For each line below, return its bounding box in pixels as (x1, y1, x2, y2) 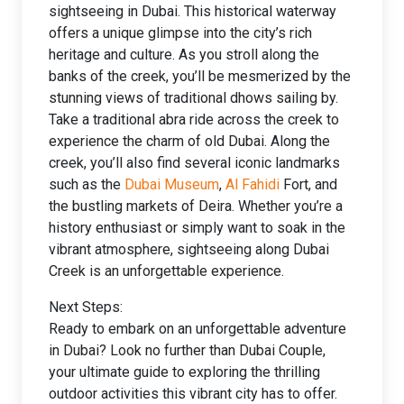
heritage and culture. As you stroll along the (49, 46, 319, 63)
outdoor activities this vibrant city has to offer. (49, 385, 337, 402)
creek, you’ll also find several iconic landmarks (49, 154, 340, 171)
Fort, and (280, 176, 337, 193)
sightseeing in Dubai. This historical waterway (49, 3, 336, 20)
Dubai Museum (124, 176, 219, 193)
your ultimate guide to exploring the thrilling (49, 363, 320, 381)
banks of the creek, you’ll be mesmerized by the (49, 68, 351, 85)
